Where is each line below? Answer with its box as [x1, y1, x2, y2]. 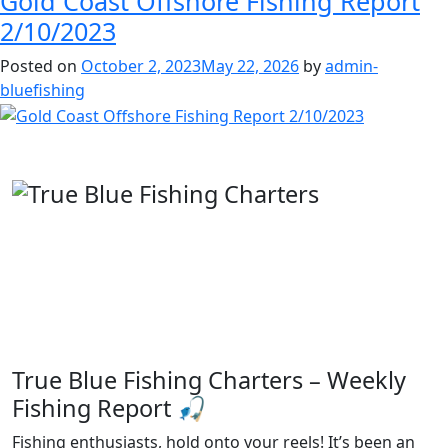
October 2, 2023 [81, 54, 201, 77]
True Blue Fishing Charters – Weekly [12, 363, 406, 396]
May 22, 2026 [201, 54, 299, 77]
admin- [325, 54, 378, 77]
